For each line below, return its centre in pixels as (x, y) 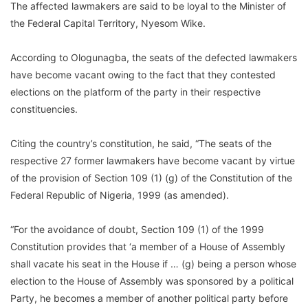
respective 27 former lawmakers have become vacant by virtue (153, 161)
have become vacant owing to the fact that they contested (143, 75)
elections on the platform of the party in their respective (135, 92)
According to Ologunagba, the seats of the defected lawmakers (154, 58)
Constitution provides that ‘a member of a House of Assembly (148, 247)
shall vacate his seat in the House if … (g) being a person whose (153, 264)
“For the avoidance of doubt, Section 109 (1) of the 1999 (137, 230)
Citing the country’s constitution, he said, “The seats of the (141, 144)
